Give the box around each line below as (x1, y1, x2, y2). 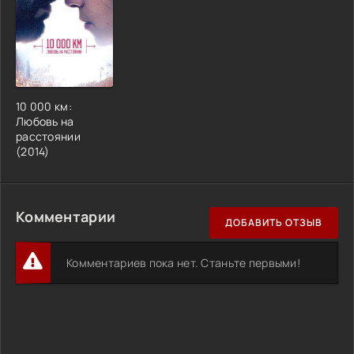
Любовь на (16, 113, 74, 129)
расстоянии (16, 128, 81, 144)
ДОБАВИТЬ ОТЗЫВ (225, 216, 322, 230)
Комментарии (16, 206, 116, 226)
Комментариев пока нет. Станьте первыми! (66, 254, 300, 270)
